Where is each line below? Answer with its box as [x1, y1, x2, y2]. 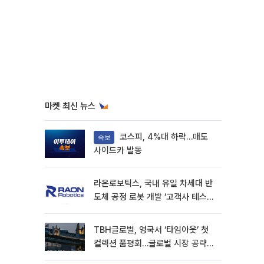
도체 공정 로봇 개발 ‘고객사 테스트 [94, 192, 214, 202]
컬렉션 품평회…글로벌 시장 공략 [94, 238, 207, 249]
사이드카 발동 [94, 145, 142, 156]
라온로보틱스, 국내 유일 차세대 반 [94, 178, 213, 189]
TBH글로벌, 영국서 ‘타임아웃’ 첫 [94, 225, 209, 235]
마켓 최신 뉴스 [45, 101, 95, 111]
